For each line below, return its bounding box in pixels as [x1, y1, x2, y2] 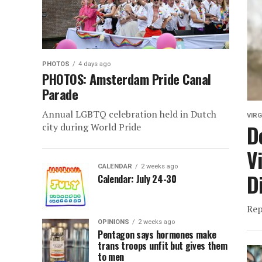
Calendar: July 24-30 [98, 172, 177, 186]
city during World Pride [42, 120, 141, 133]
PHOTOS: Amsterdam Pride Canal [42, 69, 212, 88]
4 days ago [78, 60, 111, 68]
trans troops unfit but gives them [98, 239, 227, 253]
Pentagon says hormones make [98, 227, 216, 242]
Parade [42, 84, 78, 104]
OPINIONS [98, 218, 129, 226]
